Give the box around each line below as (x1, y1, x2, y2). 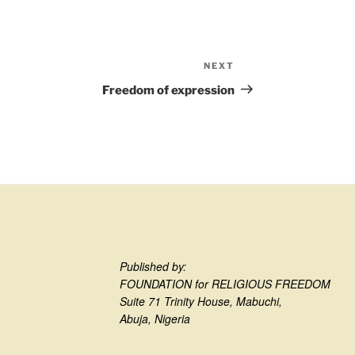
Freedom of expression (102, 82, 235, 97)
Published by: (119, 258, 186, 274)
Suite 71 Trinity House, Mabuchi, (119, 292, 282, 309)
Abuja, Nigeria (119, 310, 190, 326)
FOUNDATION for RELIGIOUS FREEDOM (119, 275, 330, 292)
